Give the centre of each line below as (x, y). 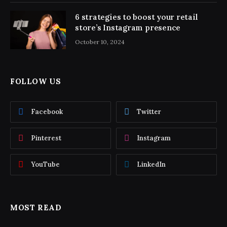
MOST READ (36, 207)
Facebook (47, 111)
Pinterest (46, 138)
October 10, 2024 (100, 42)
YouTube (45, 164)
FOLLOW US (36, 81)
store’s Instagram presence (128, 27)
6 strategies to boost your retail (137, 17)
